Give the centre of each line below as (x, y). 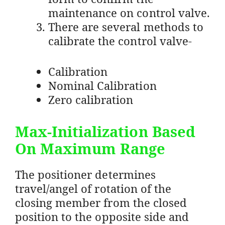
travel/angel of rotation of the (93, 188)
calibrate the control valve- (120, 40)
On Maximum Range (90, 148)
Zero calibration (91, 99)
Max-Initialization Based (105, 131)
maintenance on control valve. (129, 12)
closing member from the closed (101, 202)
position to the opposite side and (102, 216)
